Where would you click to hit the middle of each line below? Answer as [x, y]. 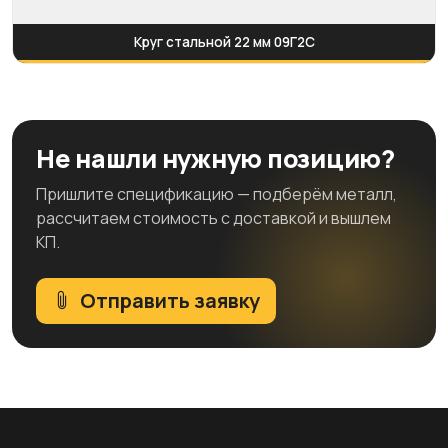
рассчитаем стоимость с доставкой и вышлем [213, 217]
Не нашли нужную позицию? [215, 158]
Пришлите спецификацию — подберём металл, [216, 193]
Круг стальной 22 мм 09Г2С [224, 41]
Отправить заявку [170, 300]
